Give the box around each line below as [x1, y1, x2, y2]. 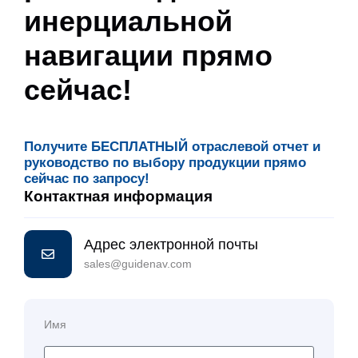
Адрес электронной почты [84, 237, 258, 253]
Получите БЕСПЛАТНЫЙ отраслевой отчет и [24, 139, 320, 155]
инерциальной [24, 5, 233, 38]
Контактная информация [24, 188, 213, 205]
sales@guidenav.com [84, 257, 192, 271]
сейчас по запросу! [24, 171, 149, 187]
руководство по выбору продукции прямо [24, 155, 306, 171]
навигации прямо [24, 39, 272, 73]
